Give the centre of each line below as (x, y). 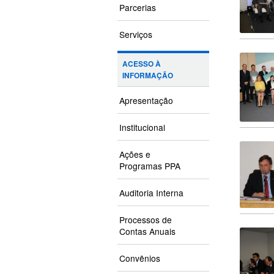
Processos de (146, 220)
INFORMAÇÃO (148, 76)
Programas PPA (150, 166)
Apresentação (146, 101)
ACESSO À (142, 64)
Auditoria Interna (151, 193)
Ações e (135, 154)
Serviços (136, 35)
